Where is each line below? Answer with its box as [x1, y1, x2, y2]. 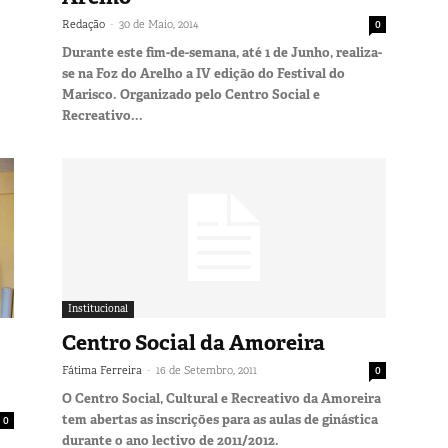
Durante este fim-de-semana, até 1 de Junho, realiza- [62, 43, 382, 61]
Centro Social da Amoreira [62, 328, 325, 357]
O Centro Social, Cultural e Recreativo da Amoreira [62, 389, 381, 407]
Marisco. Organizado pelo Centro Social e [62, 85, 320, 103]
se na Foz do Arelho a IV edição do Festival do [62, 64, 345, 82]
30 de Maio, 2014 [119, 16, 198, 31]
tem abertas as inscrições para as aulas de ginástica [62, 410, 378, 428]
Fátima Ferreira [62, 362, 142, 377]
